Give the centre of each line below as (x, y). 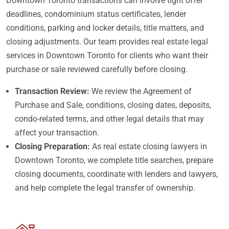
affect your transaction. (57, 133)
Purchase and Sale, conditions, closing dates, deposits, (113, 105)
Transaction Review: (52, 91)
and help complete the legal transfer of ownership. (105, 188)
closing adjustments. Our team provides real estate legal (107, 42)
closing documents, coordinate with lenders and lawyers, (116, 174)
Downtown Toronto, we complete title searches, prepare (114, 160)
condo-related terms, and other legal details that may (109, 119)
